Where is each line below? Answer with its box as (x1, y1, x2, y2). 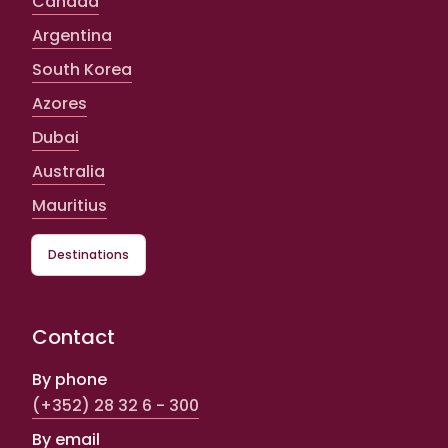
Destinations (48, 245, 129, 263)
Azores (32, 91, 87, 115)
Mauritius (32, 193, 107, 217)
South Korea (32, 57, 132, 81)
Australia (32, 159, 105, 183)
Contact (32, 322, 115, 351)
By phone (32, 367, 107, 391)
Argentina (32, 23, 112, 47)
